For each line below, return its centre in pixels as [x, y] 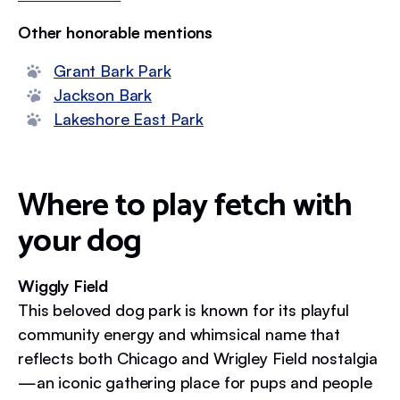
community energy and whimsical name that [179, 333]
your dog [80, 241]
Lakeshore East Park [129, 118]
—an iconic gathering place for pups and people [195, 382]
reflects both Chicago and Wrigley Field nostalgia [198, 358]
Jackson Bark [103, 94]
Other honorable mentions [116, 32]
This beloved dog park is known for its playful [183, 309]
